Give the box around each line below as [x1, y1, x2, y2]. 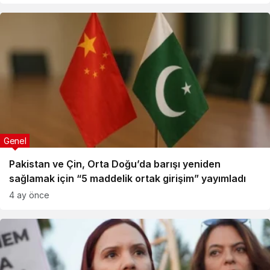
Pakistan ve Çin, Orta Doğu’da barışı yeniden [9, 158, 221, 170]
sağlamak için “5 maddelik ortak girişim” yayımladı [9, 172, 246, 184]
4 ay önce [9, 190, 49, 200]
